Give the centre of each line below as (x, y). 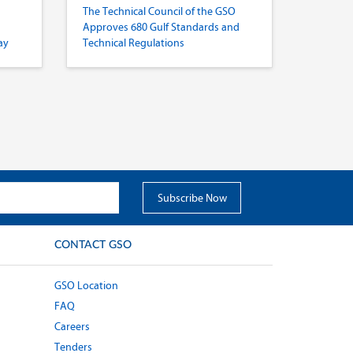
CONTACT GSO (93, 245)
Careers (72, 327)
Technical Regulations (133, 43)
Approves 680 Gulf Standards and (161, 27)
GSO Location (86, 286)
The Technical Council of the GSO (159, 11)
